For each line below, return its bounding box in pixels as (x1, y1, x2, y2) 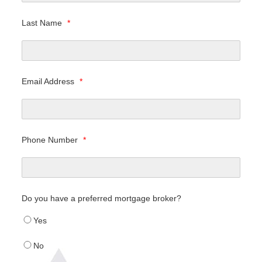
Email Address (22, 77, 77, 87)
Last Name (22, 18, 64, 28)
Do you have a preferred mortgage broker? (22, 194, 181, 204)
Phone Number (22, 135, 80, 145)
